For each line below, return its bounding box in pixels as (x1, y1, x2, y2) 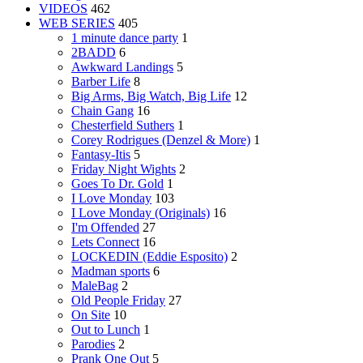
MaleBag (71, 279, 118, 293)
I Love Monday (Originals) (71, 206, 210, 220)
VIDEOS (39, 2, 88, 16)
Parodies (71, 337, 115, 352)
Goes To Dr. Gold (71, 177, 164, 191)
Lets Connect (71, 235, 139, 250)
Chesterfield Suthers (71, 118, 174, 133)
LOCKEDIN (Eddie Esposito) (71, 250, 228, 264)
